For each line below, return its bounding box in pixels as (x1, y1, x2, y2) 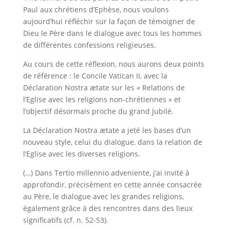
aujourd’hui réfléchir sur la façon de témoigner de (23, 16, 195, 26)
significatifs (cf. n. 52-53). (23, 215, 108, 225)
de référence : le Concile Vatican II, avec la (23, 71, 167, 81)
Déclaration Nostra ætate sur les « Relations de (23, 83, 185, 92)
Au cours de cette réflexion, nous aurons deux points (23, 59, 204, 69)
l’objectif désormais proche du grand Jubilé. (23, 106, 174, 116)
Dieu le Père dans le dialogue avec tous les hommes (23, 28, 202, 38)
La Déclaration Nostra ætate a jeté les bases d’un (23, 125, 191, 135)
